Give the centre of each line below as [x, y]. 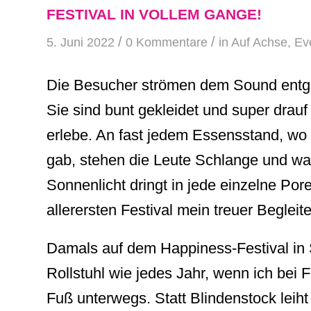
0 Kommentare [167, 42]
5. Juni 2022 [81, 42]
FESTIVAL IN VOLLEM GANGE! [154, 14]
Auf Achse [259, 42]
